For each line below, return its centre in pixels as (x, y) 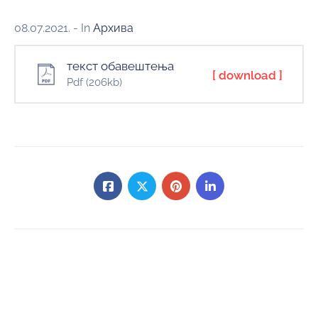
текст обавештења (120, 66)
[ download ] (247, 75)
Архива (113, 28)
